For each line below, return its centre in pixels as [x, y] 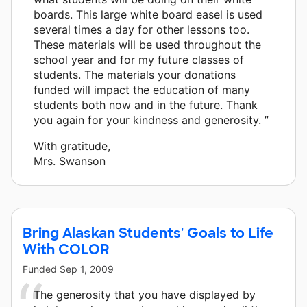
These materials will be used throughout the [147, 44]
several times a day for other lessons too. [142, 29]
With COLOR [66, 249]
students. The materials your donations [135, 74]
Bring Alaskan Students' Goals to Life [148, 233]
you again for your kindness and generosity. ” [151, 120]
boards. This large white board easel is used [148, 14]
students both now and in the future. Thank [146, 105]
